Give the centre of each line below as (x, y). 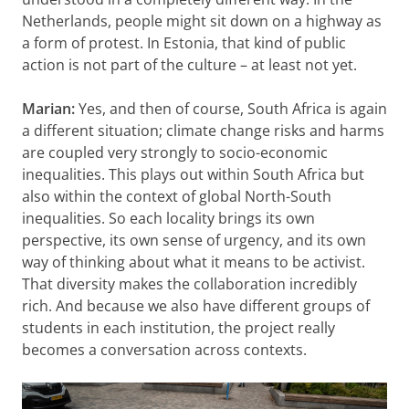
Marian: (50, 108)
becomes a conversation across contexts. (164, 349)
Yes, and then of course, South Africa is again (233, 108)
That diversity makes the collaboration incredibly (189, 283)
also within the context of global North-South (177, 196)
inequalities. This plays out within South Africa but (193, 174)
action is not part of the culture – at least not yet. (189, 64)
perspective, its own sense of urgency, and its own (194, 240)
